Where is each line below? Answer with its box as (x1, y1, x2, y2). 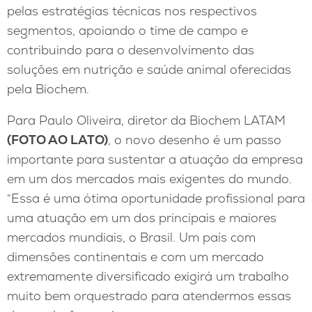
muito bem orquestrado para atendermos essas (7, 288, 291, 304)
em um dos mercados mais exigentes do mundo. (7, 171, 292, 187)
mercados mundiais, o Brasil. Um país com (7, 229, 256, 246)
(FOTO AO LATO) (7, 132, 108, 148)
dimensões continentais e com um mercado (7, 249, 264, 265)
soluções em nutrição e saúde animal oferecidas (7, 61, 291, 77)
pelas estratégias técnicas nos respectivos (7, 2, 257, 19)
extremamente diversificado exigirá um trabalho (7, 268, 289, 285)
